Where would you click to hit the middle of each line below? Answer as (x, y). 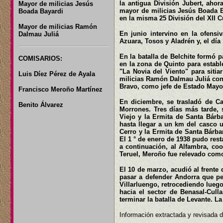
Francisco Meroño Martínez (60, 89)
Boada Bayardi (41, 11)
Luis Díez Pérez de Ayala (57, 74)
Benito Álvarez (41, 105)
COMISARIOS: (40, 58)
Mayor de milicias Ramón (58, 27)
